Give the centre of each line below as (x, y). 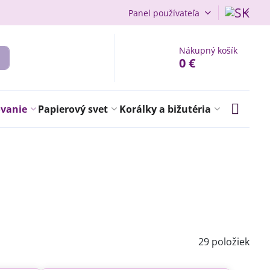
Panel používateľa (164, 13)
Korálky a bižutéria (165, 109)
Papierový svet (73, 109)
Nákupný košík (209, 50)
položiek (231, 242)
